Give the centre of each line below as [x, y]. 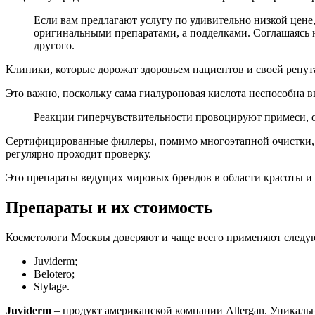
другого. [54, 46]
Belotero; [54, 274]
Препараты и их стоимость [109, 208]
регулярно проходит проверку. [78, 154]
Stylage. [52, 286]
